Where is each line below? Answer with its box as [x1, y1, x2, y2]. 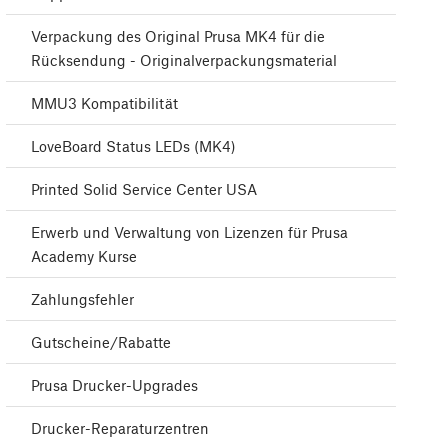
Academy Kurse [31, 247, 137, 266]
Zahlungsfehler [31, 290, 134, 309]
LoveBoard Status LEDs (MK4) [31, 137, 236, 156]
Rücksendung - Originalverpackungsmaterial [31, 51, 337, 70]
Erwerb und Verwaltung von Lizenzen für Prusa [31, 223, 348, 242]
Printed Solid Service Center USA [31, 180, 257, 199]
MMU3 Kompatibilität [31, 94, 178, 113]
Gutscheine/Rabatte [31, 333, 171, 352]
